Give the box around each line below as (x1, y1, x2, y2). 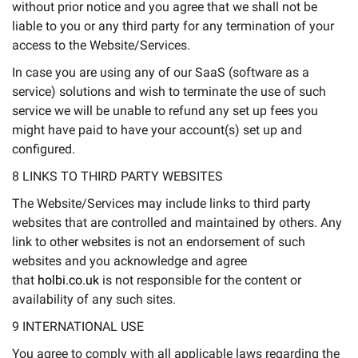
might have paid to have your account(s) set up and (12, 122, 302, 137)
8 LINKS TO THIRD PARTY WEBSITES (12, 169, 223, 184)
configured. (12, 141, 75, 157)
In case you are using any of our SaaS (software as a (12, 65, 309, 80)
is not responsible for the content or (99, 272, 301, 288)
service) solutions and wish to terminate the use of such (12, 84, 326, 99)
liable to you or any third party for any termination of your (12, 18, 334, 34)
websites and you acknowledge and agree (12, 253, 247, 268)
